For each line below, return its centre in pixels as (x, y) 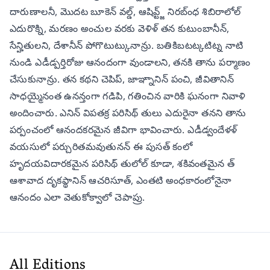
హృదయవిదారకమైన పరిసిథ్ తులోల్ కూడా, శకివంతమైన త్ (122, 163)
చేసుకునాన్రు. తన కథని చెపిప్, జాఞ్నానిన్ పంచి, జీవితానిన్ (122, 79)
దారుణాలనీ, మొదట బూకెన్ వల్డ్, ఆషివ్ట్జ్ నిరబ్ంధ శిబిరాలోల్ (125, 11)
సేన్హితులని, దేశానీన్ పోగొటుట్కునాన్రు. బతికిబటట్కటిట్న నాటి (127, 45)
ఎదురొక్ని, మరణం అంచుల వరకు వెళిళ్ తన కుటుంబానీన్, (120, 28)
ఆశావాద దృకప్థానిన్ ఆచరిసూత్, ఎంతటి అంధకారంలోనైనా (121, 180)
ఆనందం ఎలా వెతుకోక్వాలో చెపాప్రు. (77, 197)
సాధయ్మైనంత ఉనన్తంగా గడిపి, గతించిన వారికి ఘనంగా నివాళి (128, 96)
